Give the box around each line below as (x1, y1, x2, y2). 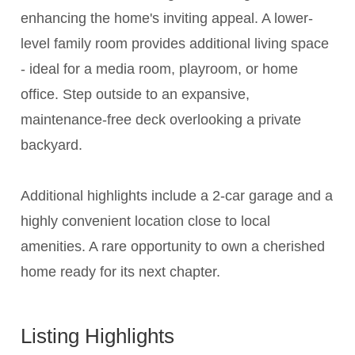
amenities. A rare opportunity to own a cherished (21, 239, 326, 255)
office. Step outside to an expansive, (21, 86, 250, 103)
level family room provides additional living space (21, 36, 330, 52)
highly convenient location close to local (21, 213, 271, 230)
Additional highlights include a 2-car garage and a (21, 188, 334, 204)
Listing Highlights (21, 324, 175, 349)
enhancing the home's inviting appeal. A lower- (21, 10, 314, 27)
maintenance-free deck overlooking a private (21, 112, 302, 128)
